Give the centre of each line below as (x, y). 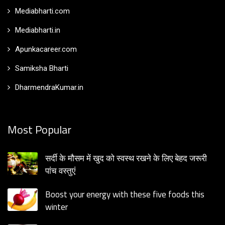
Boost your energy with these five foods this (125, 195)
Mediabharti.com (42, 11)
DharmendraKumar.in (49, 88)
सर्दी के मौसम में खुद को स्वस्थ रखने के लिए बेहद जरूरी (126, 158)
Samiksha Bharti (42, 69)
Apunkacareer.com (46, 49)
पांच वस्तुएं (60, 171)
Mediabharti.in (38, 30)
